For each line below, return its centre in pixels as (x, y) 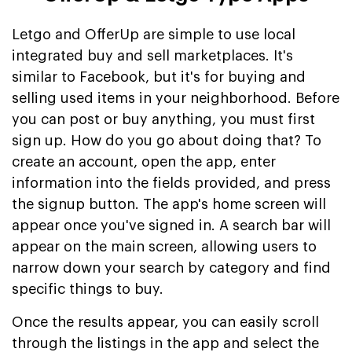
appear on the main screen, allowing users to (164, 246)
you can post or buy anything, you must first (163, 119)
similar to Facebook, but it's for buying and (159, 77)
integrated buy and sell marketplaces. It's (152, 55)
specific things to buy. (88, 289)
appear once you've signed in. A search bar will (171, 225)
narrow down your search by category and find (171, 268)
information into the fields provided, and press (171, 183)
